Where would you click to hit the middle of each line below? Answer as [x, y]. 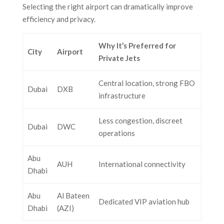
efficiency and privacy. [59, 19]
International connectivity [142, 164]
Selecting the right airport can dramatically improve [107, 7]
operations [116, 133]
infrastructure [122, 96]
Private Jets [119, 58]
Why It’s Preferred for [137, 46]
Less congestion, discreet [140, 121]
